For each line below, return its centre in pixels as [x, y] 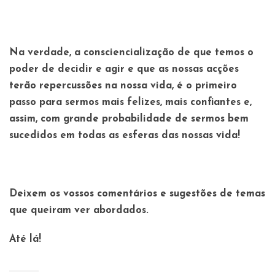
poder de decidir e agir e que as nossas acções [124, 69]
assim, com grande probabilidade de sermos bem [129, 119]
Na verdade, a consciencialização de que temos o [131, 52]
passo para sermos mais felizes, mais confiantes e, [130, 102]
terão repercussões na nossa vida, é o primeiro [123, 86]
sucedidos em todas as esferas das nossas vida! [125, 135]
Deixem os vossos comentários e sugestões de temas [137, 194]
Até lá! [25, 240]
